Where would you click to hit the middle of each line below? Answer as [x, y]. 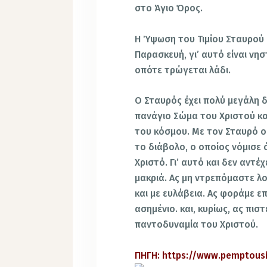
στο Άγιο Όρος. [169, 8]
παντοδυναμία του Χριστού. [197, 225]
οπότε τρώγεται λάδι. [183, 70]
